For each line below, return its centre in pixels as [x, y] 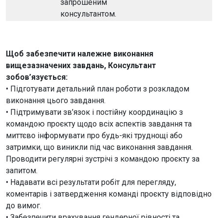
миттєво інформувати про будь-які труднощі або [94, 136]
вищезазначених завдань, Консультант [81, 65]
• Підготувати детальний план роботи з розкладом [98, 89]
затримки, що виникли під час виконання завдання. [99, 147]
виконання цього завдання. [56, 100]
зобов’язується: [37, 77]
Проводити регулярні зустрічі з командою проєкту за [103, 159]
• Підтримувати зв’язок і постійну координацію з [94, 112]
